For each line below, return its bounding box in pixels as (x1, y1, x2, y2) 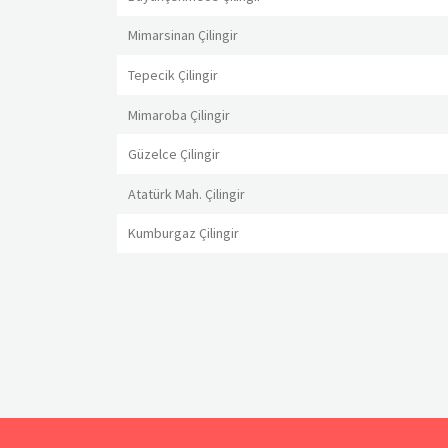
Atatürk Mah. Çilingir (128, 184, 246, 203)
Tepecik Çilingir (128, 66, 219, 85)
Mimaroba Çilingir (128, 105, 231, 124)
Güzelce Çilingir (128, 145, 221, 164)
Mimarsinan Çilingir (128, 26, 239, 45)
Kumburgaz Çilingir (128, 224, 240, 243)
